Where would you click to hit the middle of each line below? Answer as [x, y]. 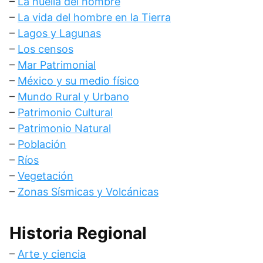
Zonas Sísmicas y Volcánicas [88, 192]
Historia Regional [78, 233]
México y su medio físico [78, 81]
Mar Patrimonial [57, 65]
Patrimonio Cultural [65, 112]
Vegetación [45, 176]
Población [42, 144]
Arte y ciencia [52, 254]
